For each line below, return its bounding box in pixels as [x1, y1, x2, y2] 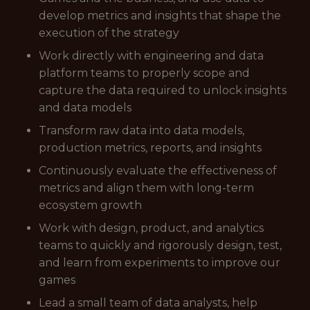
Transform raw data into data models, [39, 124, 244, 137]
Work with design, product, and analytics [39, 221, 264, 235]
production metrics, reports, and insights [39, 141, 262, 154]
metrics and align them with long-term [39, 181, 254, 194]
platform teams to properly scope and [39, 66, 250, 80]
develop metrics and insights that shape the [39, 9, 281, 22]
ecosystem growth [39, 199, 142, 212]
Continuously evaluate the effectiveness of [39, 164, 277, 177]
